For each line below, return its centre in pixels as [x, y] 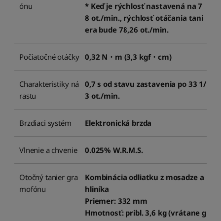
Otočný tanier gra [49, 177]
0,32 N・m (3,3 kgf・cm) [128, 57]
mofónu [33, 189]
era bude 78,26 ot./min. [127, 30]
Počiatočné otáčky [49, 57]
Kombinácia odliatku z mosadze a [145, 177]
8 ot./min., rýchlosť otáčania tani [144, 18]
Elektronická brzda [118, 123]
